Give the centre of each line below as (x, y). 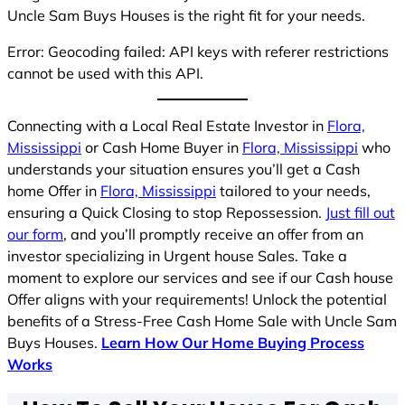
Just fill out (360, 213)
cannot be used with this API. (105, 73)
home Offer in (54, 191)
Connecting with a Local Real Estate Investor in (167, 126)
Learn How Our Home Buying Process (233, 343)
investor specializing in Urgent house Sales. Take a (177, 256)
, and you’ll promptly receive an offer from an (213, 235)
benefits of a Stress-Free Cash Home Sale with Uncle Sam (202, 321)
